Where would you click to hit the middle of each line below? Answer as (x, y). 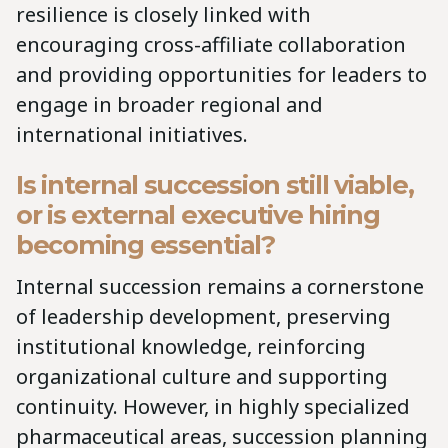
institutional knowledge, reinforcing (191, 346)
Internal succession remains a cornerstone (220, 286)
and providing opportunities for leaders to (221, 74)
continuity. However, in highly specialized (213, 406)
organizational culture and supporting (202, 376)
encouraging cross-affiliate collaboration (211, 44)
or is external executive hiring (198, 214)
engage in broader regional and (169, 104)
